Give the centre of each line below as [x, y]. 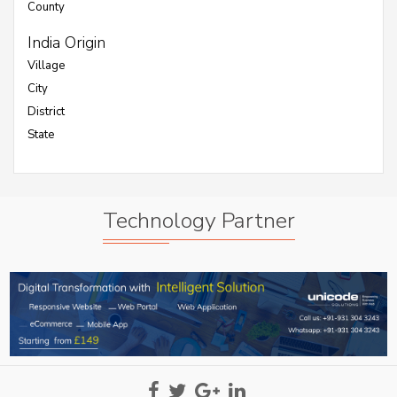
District [46, 112]
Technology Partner [198, 221]
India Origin [66, 43]
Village [46, 66]
